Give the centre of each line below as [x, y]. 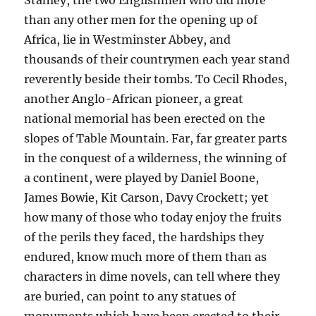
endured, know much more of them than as [146, 257]
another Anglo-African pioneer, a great [134, 99]
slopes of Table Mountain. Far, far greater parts [156, 139]
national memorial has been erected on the [145, 119]
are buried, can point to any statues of [130, 297]
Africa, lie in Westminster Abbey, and [128, 40]
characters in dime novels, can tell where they [152, 277]
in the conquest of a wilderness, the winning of [156, 158]
